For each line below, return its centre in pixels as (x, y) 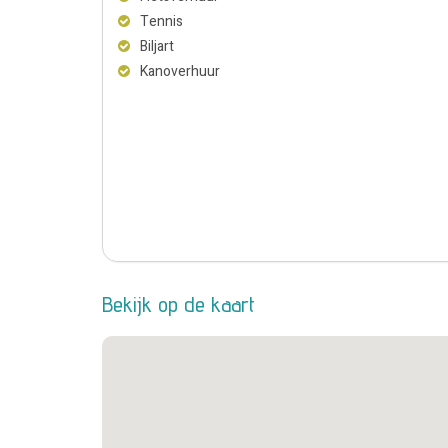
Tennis (161, 21)
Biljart (157, 46)
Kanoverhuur (180, 71)
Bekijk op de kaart (178, 303)
